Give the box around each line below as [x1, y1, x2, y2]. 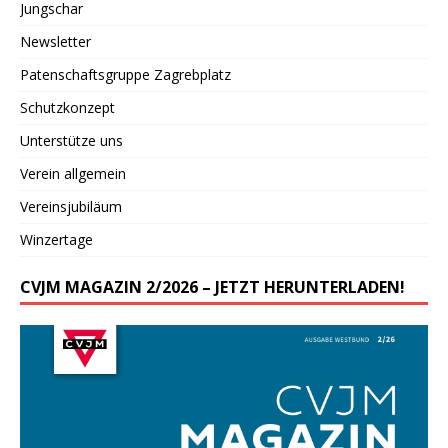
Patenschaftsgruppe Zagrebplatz [20, 64, 231, 84]
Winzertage [20, 229, 93, 249]
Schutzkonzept [20, 97, 115, 117]
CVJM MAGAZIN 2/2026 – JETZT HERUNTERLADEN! [20, 275, 405, 298]
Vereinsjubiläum [20, 196, 122, 216]
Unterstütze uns [20, 130, 123, 150]
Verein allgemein [20, 163, 126, 183]
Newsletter [20, 31, 91, 51]
